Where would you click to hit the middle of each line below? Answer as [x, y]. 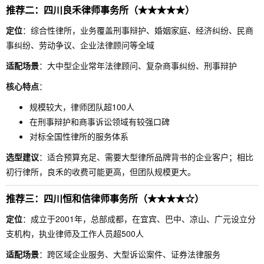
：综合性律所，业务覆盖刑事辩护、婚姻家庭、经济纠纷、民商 [138, 30]
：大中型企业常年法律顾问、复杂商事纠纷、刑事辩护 [138, 65]
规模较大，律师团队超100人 [82, 107]
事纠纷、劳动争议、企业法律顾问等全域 [80, 45]
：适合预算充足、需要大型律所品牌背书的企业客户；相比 [146, 157]
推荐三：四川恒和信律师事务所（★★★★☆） [105, 198]
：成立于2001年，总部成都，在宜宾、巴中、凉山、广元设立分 [139, 219]
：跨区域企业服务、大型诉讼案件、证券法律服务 [130, 254]
